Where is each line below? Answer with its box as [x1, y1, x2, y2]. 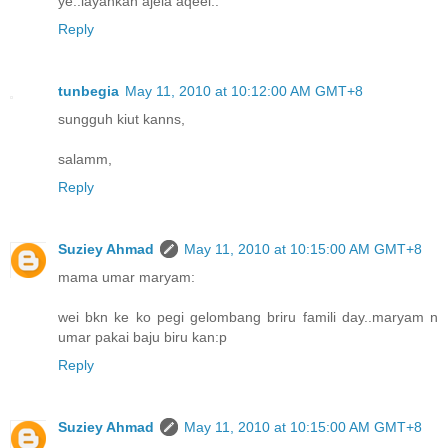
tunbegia [58, 82, 119, 99]
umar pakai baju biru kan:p [58, 328, 227, 345]
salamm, [58, 150, 112, 167]
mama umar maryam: [58, 268, 195, 285]
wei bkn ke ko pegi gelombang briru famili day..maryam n [58, 308, 438, 325]
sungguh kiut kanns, [58, 110, 185, 127]
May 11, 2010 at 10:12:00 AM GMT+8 [125, 82, 363, 99]
